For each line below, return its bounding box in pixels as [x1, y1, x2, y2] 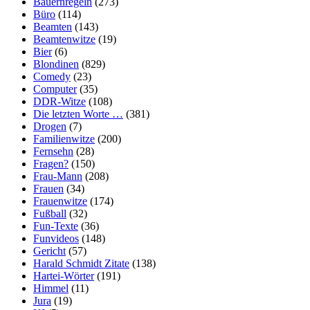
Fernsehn [33, 145, 73, 158]
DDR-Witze [33, 95, 86, 108]
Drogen [33, 120, 66, 133]
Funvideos [33, 232, 79, 245]
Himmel [33, 282, 69, 295]
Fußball [33, 208, 66, 220]
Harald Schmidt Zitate [33, 257, 129, 270]
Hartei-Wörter [33, 270, 94, 282]
